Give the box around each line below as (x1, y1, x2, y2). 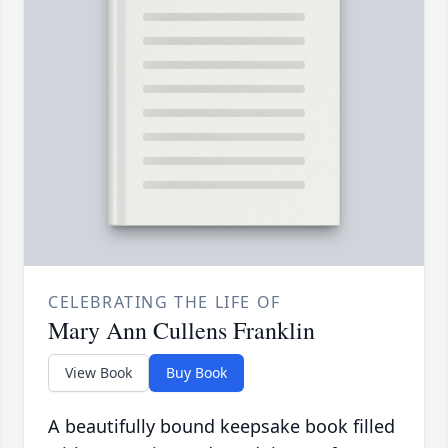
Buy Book (166, 363, 227, 383)
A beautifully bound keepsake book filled (48, 414, 395, 439)
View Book (65, 363, 132, 383)
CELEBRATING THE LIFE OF (48, 291, 281, 314)
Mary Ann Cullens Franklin (48, 314, 315, 347)
